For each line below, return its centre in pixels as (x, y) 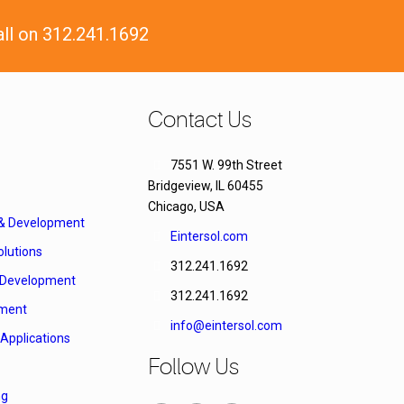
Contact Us (200, 120)
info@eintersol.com (226, 326)
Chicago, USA (186, 207)
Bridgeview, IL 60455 (206, 186)
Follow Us (193, 367)
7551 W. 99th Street (226, 165)
